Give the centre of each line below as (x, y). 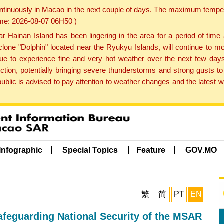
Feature (151, 150)
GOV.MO (201, 150)
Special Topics (90, 150)
